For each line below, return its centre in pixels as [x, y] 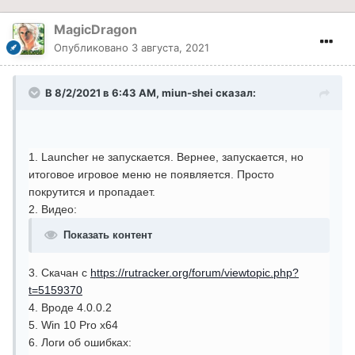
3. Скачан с [59, 272]
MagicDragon [95, 29]
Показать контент [108, 235]
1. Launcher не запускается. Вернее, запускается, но [166, 157]
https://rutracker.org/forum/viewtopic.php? [195, 272]
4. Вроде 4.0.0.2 [70, 307]
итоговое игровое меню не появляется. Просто [151, 174]
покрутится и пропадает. [92, 191]
